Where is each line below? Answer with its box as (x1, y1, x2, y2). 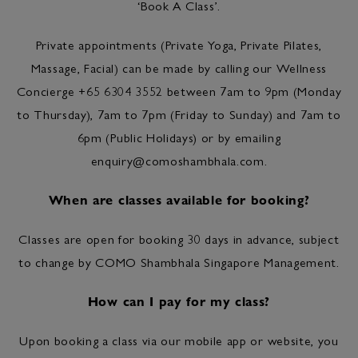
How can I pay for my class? (87, 292, 271, 310)
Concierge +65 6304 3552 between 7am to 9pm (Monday (16, 82, 342, 100)
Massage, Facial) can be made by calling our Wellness (30, 58, 328, 77)
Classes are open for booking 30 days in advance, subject (18, 229, 340, 248)
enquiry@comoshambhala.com (90, 151, 265, 169)
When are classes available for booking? (48, 190, 310, 209)
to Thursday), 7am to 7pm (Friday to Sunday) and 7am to (17, 105, 341, 123)
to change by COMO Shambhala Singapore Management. (18, 253, 340, 271)
